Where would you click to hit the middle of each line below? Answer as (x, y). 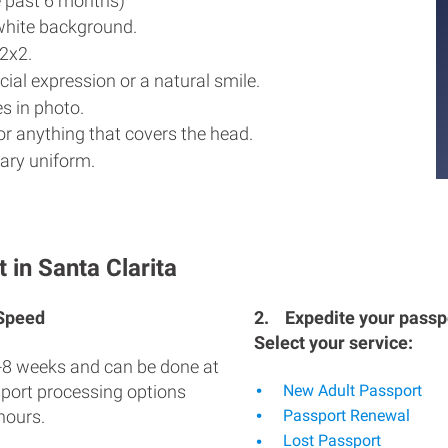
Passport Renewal (344, 416)
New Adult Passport (350, 390)
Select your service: (333, 342)
